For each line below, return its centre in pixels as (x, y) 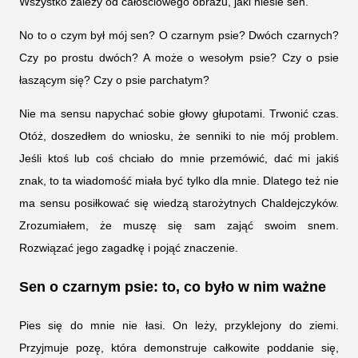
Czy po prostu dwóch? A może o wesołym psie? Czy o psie (179, 58)
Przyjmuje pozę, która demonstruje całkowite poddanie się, (179, 348)
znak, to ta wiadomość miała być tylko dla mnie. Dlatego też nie (179, 181)
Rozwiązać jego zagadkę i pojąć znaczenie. (129, 248)
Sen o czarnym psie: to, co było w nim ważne (173, 286)
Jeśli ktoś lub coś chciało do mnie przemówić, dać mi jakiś (179, 159)
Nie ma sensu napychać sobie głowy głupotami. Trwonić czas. (179, 114)
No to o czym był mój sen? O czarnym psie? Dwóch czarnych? (179, 36)
